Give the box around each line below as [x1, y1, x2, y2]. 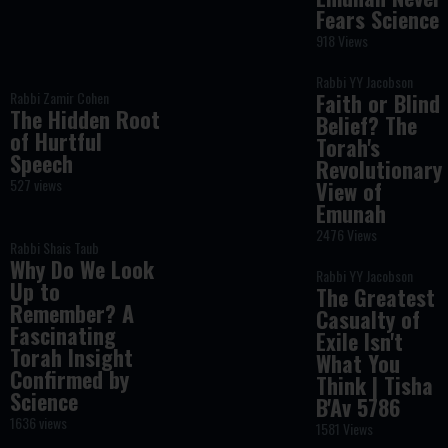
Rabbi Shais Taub [9, 237, 99, 258]
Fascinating [9, 319, 116, 351]
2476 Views [316, 224, 378, 245]
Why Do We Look [9, 253, 154, 285]
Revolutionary [316, 153, 443, 185]
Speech [9, 147, 73, 179]
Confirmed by [9, 363, 129, 395]
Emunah [316, 197, 387, 229]
